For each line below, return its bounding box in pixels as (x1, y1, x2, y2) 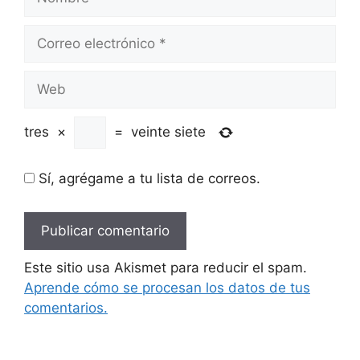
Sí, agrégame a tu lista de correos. (35, 170, 260, 186)
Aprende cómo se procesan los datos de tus (24, 279, 310, 296)
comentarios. (24, 299, 108, 316)
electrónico (23, 45, 94, 62)
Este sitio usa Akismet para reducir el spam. (24, 259, 307, 276)
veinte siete (131, 124, 206, 140)
